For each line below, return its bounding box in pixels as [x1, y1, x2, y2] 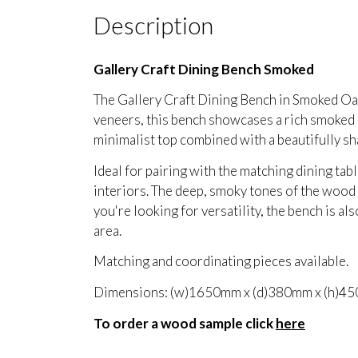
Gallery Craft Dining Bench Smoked [93, 60, 314, 78]
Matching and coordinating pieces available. [93, 253, 348, 270]
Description [93, 10, 213, 39]
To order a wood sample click [93, 314, 276, 332]
